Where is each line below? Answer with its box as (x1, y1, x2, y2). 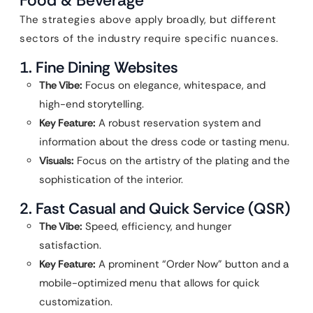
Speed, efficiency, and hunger (82, 219, 231, 233)
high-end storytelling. (39, 97, 144, 111)
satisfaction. (39, 238, 101, 252)
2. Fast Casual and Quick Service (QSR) (20, 198, 291, 219)
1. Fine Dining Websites (20, 57, 178, 78)
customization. (39, 295, 112, 309)
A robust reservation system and (96, 116, 261, 130)
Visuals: (39, 154, 74, 168)
